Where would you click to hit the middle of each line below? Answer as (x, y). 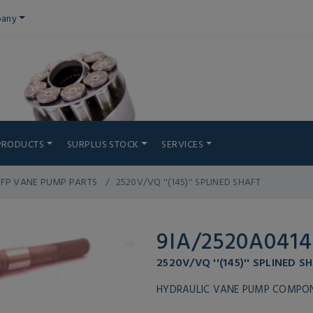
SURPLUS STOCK (103, 144)
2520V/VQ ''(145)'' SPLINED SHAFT (188, 181)
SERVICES (183, 144)
